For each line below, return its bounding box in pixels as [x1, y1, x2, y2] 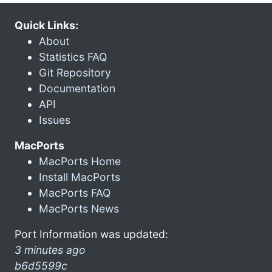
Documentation [39, 81, 115, 95]
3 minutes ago [15, 243, 86, 256]
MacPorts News [39, 202, 119, 215]
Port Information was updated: [15, 227, 168, 240]
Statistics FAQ [39, 50, 107, 63]
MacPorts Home [39, 154, 121, 168]
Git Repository [39, 66, 111, 79]
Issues [39, 113, 70, 126]
